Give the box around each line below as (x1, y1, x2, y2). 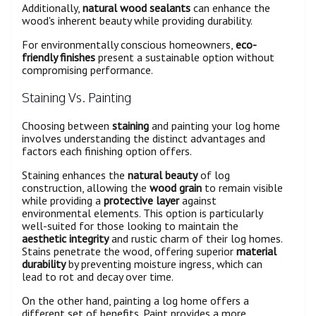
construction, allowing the (22, 180, 150, 195)
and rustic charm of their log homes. (109, 231, 282, 245)
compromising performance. (22, 62, 153, 77)
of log (197, 167, 230, 182)
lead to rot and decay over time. (22, 269, 174, 284)
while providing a (22, 193, 104, 207)
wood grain (150, 180, 202, 195)
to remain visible (202, 180, 283, 195)
